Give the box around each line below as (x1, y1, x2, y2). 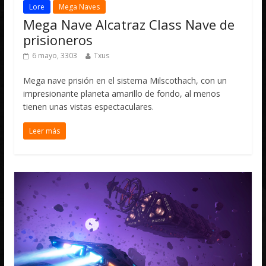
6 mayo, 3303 (32, 50, 78, 61)
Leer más (29, 125, 61, 136)
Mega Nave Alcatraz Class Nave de (23, 15, 235, 33)
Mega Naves (59, 1, 100, 12)
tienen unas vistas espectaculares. (23, 100, 154, 112)
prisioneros (23, 30, 93, 49)
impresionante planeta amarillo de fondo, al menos (23, 87, 221, 99)
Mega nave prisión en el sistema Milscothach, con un (23, 74, 227, 86)
